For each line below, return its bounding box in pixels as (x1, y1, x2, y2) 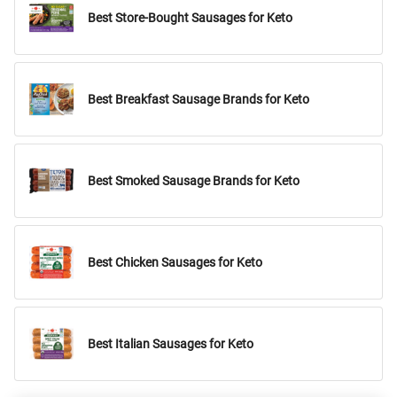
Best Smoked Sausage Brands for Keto (88, 173, 300, 189)
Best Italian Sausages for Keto (88, 336, 253, 352)
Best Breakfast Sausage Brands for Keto (88, 91, 309, 107)
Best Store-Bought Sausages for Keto (88, 10, 292, 26)
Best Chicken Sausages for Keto (88, 254, 262, 270)
